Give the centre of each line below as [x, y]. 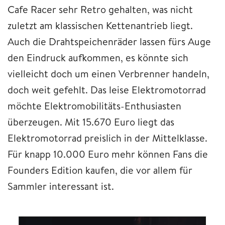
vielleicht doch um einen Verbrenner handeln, [108, 73]
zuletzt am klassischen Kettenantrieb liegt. [100, 25]
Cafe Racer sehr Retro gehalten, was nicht [100, 9]
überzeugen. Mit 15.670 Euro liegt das [91, 122]
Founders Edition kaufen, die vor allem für [100, 170]
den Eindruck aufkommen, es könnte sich [98, 57]
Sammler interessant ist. [61, 186]
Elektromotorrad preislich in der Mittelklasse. [107, 138]
